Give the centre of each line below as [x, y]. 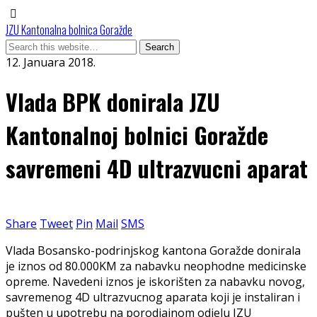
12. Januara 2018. [51, 62]
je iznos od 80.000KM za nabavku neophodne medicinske [156, 266]
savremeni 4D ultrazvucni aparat [157, 168]
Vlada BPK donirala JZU [113, 102]
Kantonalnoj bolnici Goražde [137, 135]
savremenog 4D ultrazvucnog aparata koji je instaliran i [153, 297]
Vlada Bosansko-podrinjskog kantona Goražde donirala [153, 250]
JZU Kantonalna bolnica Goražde [69, 30]
